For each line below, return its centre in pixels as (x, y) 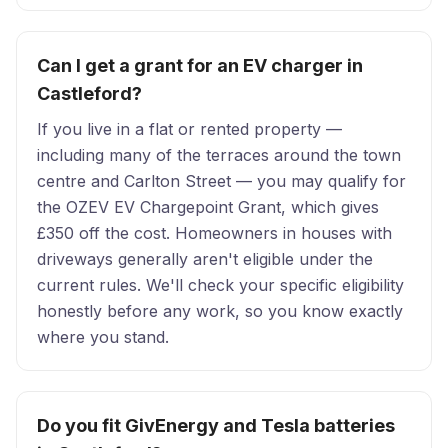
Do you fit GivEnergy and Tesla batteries (216, 425)
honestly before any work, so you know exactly (220, 311)
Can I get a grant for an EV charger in (200, 65)
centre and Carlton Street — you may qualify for (221, 181)
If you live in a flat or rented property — (189, 129)
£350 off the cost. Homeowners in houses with (214, 233)
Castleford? (89, 93)
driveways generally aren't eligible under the (205, 259)
